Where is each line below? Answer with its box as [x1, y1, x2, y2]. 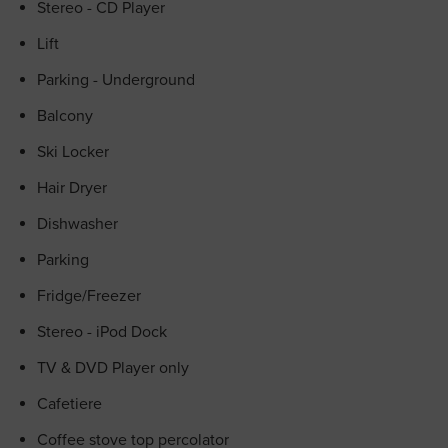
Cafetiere [37, 394, 102, 414]
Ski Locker [37, 142, 109, 162]
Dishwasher [37, 214, 118, 234]
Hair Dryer [37, 178, 107, 198]
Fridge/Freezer [37, 286, 141, 306]
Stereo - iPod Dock [37, 322, 167, 342]
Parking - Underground [37, 70, 195, 90]
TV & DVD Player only [37, 358, 189, 378]
